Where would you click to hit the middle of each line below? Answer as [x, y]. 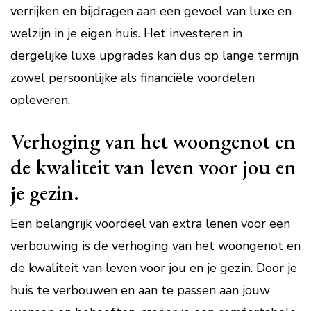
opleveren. [40, 100]
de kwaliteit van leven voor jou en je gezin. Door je [154, 268]
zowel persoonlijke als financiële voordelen [133, 78]
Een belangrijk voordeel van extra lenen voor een [150, 224]
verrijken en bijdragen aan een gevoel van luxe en [151, 11]
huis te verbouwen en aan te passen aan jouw [140, 290]
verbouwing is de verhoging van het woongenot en [155, 246]
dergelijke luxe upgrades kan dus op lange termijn [154, 56]
